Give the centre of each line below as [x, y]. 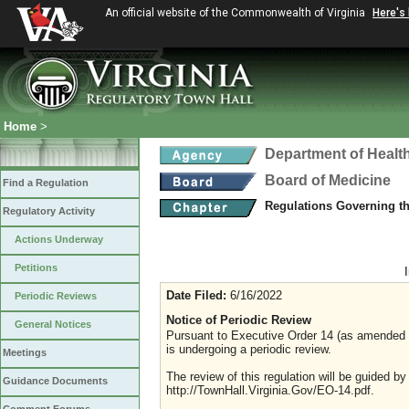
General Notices [53, 324]
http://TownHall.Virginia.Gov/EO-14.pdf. [270, 390]
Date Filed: [196, 295]
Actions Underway [59, 239]
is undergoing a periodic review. [249, 349]
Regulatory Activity [49, 211]
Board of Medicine [328, 180]
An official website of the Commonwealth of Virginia [236, 13]
